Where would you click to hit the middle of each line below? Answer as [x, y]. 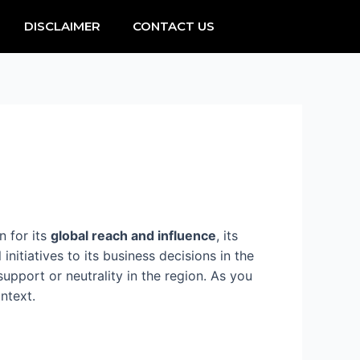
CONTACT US [173, 26]
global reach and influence [133, 235]
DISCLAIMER [62, 26]
